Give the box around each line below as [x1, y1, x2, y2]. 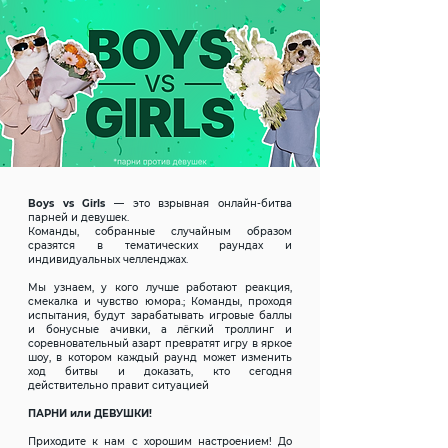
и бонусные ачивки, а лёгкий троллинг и [28, 323, 292, 336]
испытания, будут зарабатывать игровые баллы [28, 309, 292, 322]
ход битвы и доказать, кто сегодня [28, 365, 292, 378]
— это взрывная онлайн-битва [114, 197, 292, 210]
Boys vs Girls [28, 197, 114, 210]
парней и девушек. [28, 211, 129, 224]
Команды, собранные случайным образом [28, 225, 292, 238]
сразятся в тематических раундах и [28, 239, 292, 252]
